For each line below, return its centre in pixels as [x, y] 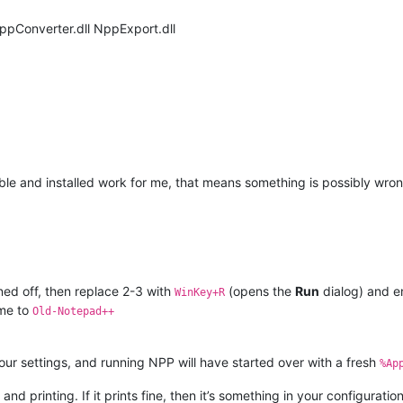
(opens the [260, 291]
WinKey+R [200, 292]
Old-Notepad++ [73, 311]
